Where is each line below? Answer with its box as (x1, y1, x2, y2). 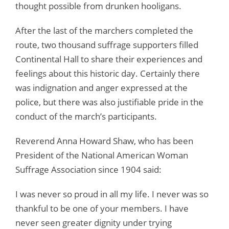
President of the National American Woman (15, 149, 188, 162)
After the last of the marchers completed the (15, 25, 193, 37)
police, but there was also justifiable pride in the (15, 96, 203, 108)
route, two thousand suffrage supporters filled (15, 39, 198, 51)
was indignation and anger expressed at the (15, 82, 188, 94)
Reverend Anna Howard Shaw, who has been (15, 135, 193, 147)
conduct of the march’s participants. (15, 110, 157, 123)
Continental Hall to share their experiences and (15, 53, 202, 65)
